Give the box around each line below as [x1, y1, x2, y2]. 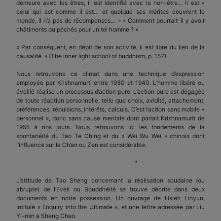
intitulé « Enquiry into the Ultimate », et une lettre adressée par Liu [16, 203, 205, 211]
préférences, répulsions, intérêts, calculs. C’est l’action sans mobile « [16, 105, 205, 113]
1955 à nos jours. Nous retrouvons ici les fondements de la [16, 123, 205, 131]
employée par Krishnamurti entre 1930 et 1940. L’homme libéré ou [16, 78, 205, 86]
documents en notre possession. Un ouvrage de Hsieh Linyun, [16, 194, 205, 202]
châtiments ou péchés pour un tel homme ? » [16, 25, 138, 33]
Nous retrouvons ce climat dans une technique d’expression [16, 70, 205, 77]
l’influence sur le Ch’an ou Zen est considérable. [16, 141, 147, 148]
